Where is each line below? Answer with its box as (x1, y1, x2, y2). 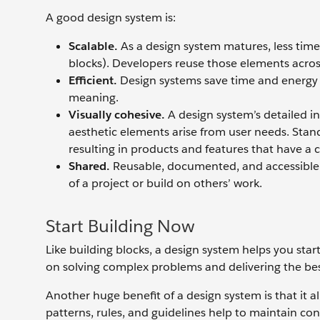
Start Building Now (46, 215, 195, 238)
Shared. (69, 159, 110, 174)
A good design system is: (46, 10, 176, 26)
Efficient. (69, 73, 117, 89)
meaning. (69, 90, 119, 106)
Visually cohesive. (69, 107, 165, 123)
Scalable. (69, 39, 118, 54)
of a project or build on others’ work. (69, 176, 262, 191)
